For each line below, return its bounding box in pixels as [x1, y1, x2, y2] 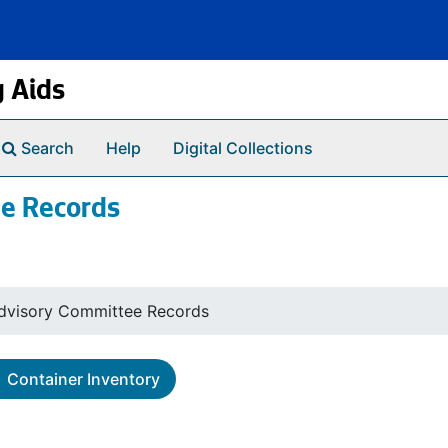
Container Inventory [7, 369, 160, 389]
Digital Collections [173, 138, 313, 158]
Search [21, 138, 74, 158]
